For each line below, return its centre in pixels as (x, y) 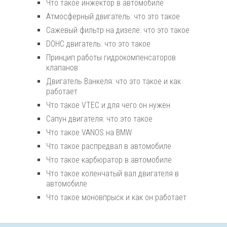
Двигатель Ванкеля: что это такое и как (113, 82)
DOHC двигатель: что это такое (98, 44)
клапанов (62, 68)
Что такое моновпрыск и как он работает (116, 198)
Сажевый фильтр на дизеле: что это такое (118, 30)
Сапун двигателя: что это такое (99, 119)
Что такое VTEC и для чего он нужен (108, 105)
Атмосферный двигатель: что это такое (113, 17)
